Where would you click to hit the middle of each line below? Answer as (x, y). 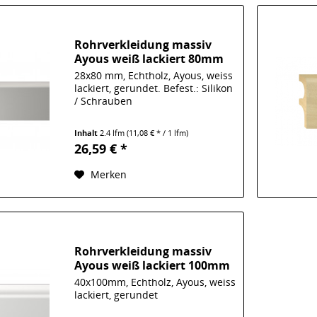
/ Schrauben (104, 101)
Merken (109, 175)
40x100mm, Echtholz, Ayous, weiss (155, 282)
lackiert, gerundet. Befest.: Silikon (154, 88)
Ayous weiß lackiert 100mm (152, 265)
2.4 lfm (114, 133)
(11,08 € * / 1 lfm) (158, 133)
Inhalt (87, 133)
